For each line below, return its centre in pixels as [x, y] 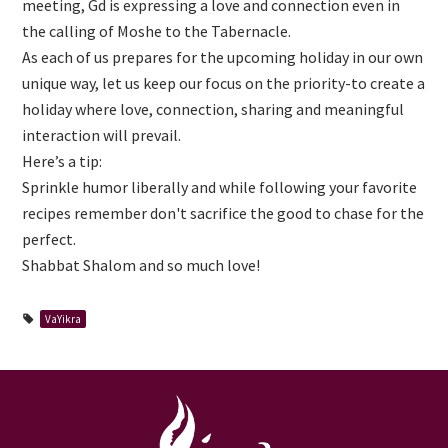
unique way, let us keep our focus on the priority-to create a [224, 83]
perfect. [49, 239]
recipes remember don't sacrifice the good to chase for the [223, 213]
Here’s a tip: [62, 161]
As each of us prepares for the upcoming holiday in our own [223, 57]
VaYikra [62, 319]
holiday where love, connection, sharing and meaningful [213, 109]
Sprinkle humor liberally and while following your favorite [220, 187]
